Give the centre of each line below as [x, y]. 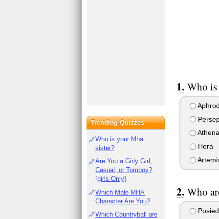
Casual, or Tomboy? [124, 170]
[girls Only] [111, 179]
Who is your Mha [120, 139]
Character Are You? [123, 201]
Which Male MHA [120, 192]
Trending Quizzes [118, 122]
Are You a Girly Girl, [124, 161]
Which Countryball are [127, 214]
